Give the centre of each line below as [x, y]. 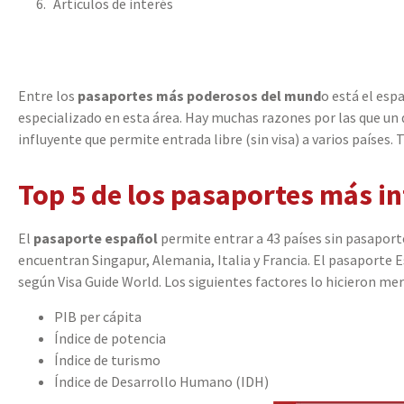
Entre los [46, 96]
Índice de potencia [110, 338]
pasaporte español [97, 239]
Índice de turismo [107, 359]
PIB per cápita [98, 316]
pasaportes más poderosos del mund [198, 96]
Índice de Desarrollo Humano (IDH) [161, 381]
